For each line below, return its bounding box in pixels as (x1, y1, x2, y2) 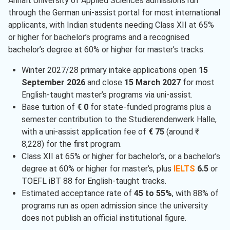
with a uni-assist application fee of (21, 127, 148, 137)
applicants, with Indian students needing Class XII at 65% (8, 20, 214, 30)
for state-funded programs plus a (88, 102, 211, 112)
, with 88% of (171, 188, 219, 199)
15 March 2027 (124, 78, 181, 88)
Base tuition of (21, 102, 77, 112)
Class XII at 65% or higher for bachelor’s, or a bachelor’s (21, 151, 220, 162)
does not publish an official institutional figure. (21, 213, 186, 223)
